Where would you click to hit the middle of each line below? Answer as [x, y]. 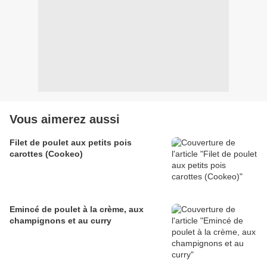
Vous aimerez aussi [65, 119]
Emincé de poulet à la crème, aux [77, 209]
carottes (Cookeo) [46, 154]
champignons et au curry [60, 221]
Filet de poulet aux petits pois [71, 143]
